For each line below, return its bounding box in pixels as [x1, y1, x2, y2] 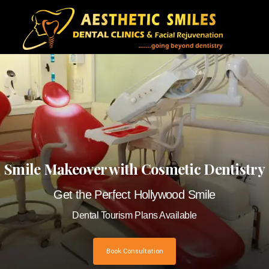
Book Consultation [106, 246, 163, 256]
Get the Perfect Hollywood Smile [53, 188, 216, 201]
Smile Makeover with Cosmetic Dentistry [4, 159, 265, 178]
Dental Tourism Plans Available [72, 210, 197, 220]
